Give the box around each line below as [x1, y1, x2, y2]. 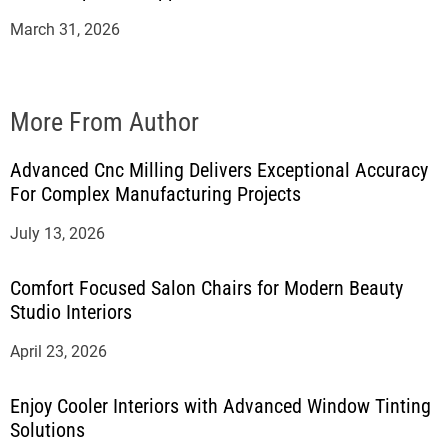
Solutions [10, 418, 85, 443]
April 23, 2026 [10, 342, 107, 362]
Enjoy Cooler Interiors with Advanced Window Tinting [10, 394, 431, 419]
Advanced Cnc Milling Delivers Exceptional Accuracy [10, 158, 428, 183]
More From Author [10, 107, 199, 138]
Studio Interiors [10, 300, 132, 325]
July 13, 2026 [10, 224, 105, 244]
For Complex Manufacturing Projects [10, 182, 301, 207]
